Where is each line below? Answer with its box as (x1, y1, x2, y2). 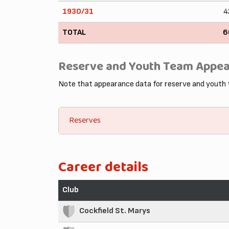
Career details (58, 155, 148, 179)
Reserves (69, 113, 101, 128)
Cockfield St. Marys (79, 205, 150, 216)
